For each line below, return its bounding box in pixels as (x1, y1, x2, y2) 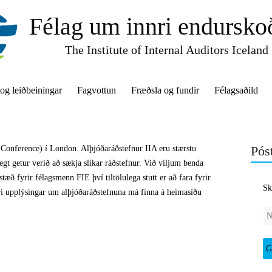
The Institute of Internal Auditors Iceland (64, 43, 268, 56)
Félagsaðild (214, 85, 258, 95)
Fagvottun (77, 85, 116, 95)
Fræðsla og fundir (131, 85, 199, 95)
